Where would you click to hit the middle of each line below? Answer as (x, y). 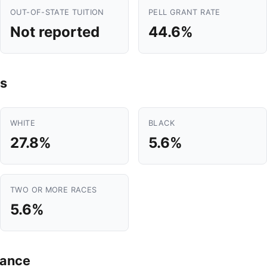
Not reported (55, 32)
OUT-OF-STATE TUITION (57, 12)
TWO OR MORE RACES (54, 190)
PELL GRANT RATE (184, 12)
